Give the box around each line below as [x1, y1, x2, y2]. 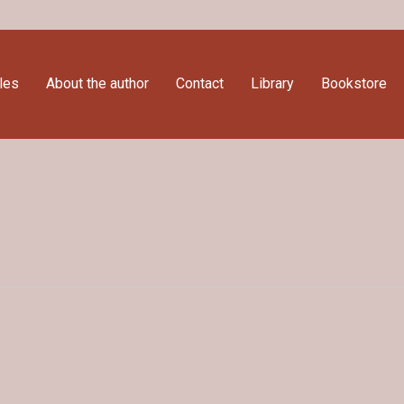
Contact [175, 75, 224, 92]
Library [250, 75, 294, 92]
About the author [45, 75, 149, 92]
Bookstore [320, 75, 387, 92]
